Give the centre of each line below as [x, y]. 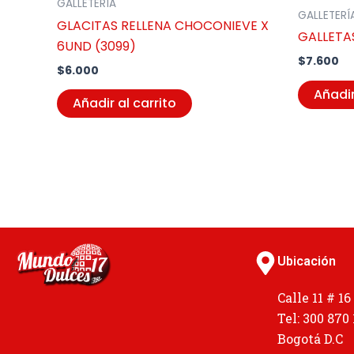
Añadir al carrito [124, 104]
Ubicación [307, 261]
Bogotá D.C [311, 339]
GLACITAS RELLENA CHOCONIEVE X [163, 26]
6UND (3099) [96, 47]
